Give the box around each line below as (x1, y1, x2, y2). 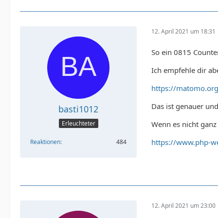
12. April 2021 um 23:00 (151, 201, 216, 210)
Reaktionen (30, 138, 60, 146)
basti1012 (58, 103, 98, 115)
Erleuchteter (61, 119, 95, 128)
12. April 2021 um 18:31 (151, 27, 216, 36)
